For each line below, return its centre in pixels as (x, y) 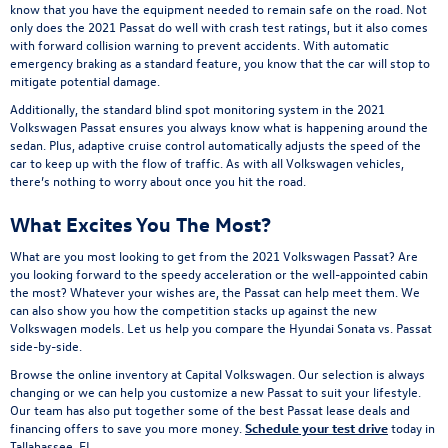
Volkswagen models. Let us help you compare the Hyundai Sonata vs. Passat (221, 328)
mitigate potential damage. (85, 81)
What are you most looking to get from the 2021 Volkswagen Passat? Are (214, 256)
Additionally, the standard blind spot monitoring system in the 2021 (197, 109)
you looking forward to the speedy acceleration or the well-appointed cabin (219, 274)
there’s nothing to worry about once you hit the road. (158, 181)
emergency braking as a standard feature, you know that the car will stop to (220, 63)
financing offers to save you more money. (127, 428)
